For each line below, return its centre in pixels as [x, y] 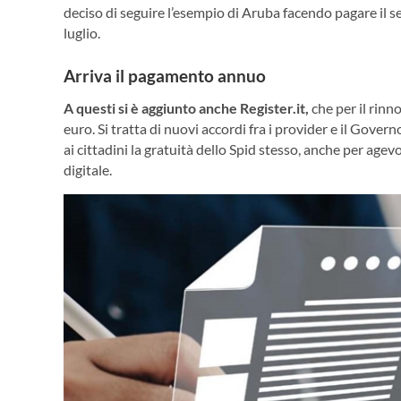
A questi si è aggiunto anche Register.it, [186, 107]
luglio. [82, 33]
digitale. [88, 169]
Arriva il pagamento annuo [165, 77]
